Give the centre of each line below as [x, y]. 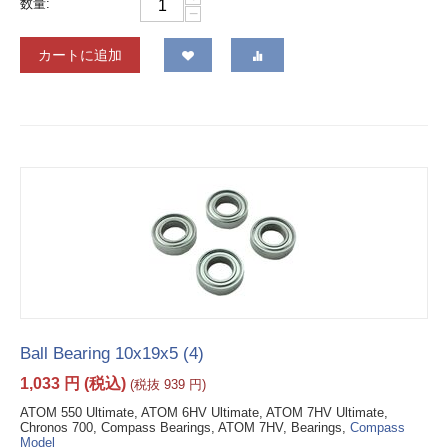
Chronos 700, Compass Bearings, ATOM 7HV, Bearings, [185, 428]
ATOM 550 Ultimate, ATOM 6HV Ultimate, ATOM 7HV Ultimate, [204, 413]
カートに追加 [80, 55]
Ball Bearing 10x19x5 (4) [112, 354]
